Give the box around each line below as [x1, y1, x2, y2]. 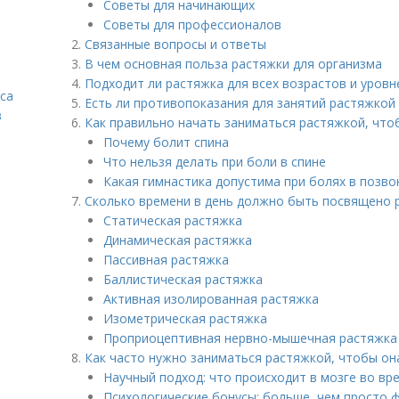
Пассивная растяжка [103, 251, 229, 268]
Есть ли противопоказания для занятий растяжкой [85, 94, 395, 111]
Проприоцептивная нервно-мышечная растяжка [103, 330, 397, 346]
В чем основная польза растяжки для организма [85, 55, 382, 72]
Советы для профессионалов [103, 16, 281, 33]
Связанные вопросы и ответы [85, 36, 266, 53]
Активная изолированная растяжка [103, 290, 319, 307]
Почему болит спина [103, 134, 229, 151]
